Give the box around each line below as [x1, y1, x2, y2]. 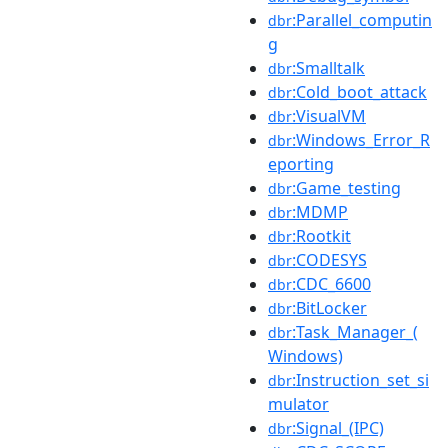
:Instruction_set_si [292, 369, 429, 391]
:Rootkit [292, 225, 351, 247]
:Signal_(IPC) [292, 417, 384, 439]
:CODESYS [292, 249, 367, 271]
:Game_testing [292, 177, 401, 199]
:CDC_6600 [292, 273, 371, 295]
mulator [268, 393, 329, 415]
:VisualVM [292, 105, 366, 127]
